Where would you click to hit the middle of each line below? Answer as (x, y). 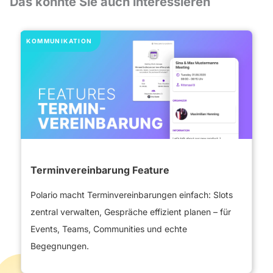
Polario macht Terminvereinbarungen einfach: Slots (132, 194)
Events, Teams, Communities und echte (109, 229)
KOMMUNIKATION (59, 41)
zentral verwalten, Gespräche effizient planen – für (131, 211)
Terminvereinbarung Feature (100, 170)
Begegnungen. (60, 246)
